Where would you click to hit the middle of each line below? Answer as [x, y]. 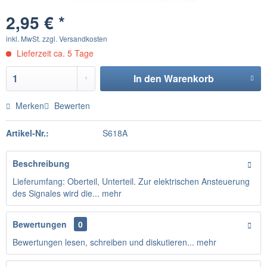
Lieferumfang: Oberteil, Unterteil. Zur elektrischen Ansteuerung [131, 181]
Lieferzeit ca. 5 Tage [54, 53]
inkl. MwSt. [24, 38]
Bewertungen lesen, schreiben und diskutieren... [103, 242]
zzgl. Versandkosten [75, 38]
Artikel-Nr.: [27, 133]
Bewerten [71, 105]
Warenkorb [189, 78]
